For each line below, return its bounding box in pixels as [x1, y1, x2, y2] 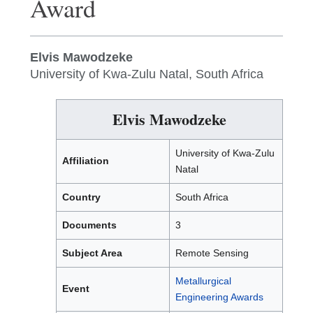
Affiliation [62, 155, 109, 166]
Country [62, 191, 101, 203]
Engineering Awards [175, 291, 263, 303]
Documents [62, 219, 117, 231]
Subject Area [62, 247, 122, 259]
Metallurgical [175, 275, 231, 286]
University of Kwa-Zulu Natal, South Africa [30, 67, 263, 81]
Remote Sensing [175, 247, 249, 259]
